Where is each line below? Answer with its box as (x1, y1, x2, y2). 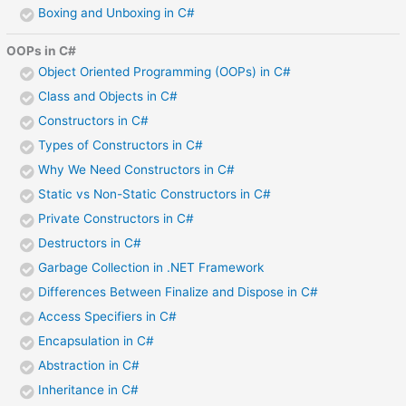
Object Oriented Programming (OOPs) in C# (38, 63, 292, 79)
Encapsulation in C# (38, 333, 155, 348)
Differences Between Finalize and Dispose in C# (38, 284, 319, 299)
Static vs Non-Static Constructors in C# (38, 186, 272, 201)
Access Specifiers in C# (38, 308, 178, 324)
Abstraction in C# (38, 357, 140, 372)
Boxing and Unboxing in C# (38, 5, 196, 21)
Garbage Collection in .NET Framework (38, 259, 265, 275)
